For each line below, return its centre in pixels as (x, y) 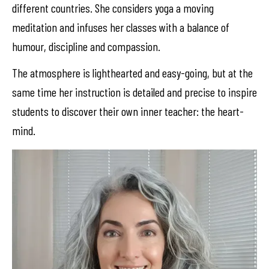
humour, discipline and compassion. (86, 46)
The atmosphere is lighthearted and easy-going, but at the (132, 73)
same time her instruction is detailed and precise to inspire (134, 92)
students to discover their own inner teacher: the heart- (128, 111)
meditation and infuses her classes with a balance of (121, 27)
